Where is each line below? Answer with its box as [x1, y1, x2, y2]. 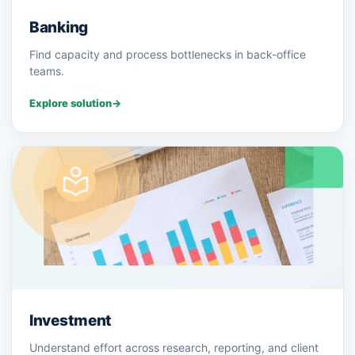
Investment [29, 311, 113, 330]
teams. [29, 64, 64, 78]
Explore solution [29, 97, 112, 110]
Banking [29, 18, 89, 37]
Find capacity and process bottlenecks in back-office [29, 48, 306, 62]
